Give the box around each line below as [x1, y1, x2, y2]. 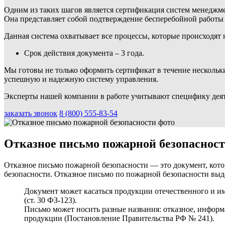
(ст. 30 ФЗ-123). [24, 195, 77, 204]
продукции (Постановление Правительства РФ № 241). [24, 213, 214, 222]
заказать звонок [4, 108, 57, 118]
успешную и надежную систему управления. [4, 74, 158, 83]
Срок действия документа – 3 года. [24, 48, 144, 57]
